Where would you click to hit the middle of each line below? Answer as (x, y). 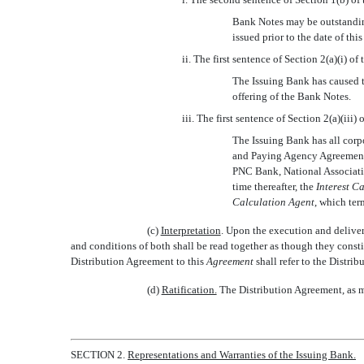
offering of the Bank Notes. (291, 96)
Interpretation (191, 230)
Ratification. (189, 290)
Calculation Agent (273, 202)
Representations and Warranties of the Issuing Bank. (242, 355)
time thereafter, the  (274, 186)
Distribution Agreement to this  (139, 261)
